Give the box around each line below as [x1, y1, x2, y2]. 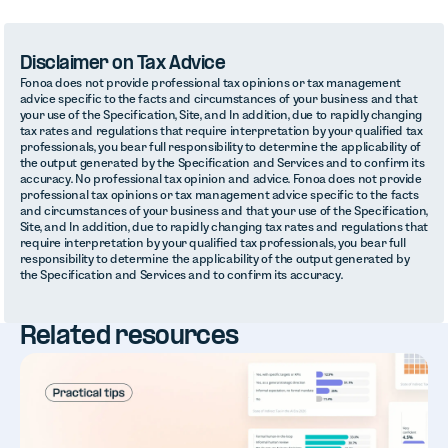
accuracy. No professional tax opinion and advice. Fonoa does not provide [19, 172, 422, 185]
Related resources [19, 324, 239, 351]
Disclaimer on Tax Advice [19, 55, 226, 74]
